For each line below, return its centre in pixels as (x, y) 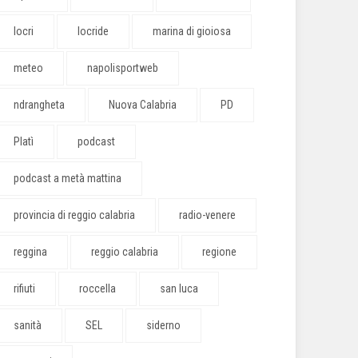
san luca (179, 288)
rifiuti (24, 288)
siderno (163, 325)
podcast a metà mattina (68, 178)
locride (93, 31)
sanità (28, 325)
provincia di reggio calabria (74, 215)
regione (219, 252)
